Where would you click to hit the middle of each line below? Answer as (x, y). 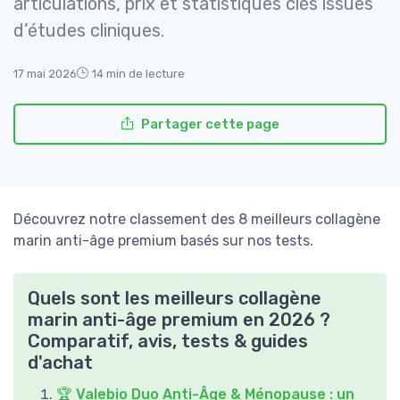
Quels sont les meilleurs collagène (175, 299)
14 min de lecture (138, 74)
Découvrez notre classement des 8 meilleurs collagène (197, 220)
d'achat (60, 363)
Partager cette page (210, 125)
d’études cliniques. (89, 31)
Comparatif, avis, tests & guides (168, 342)
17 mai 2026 (45, 74)
